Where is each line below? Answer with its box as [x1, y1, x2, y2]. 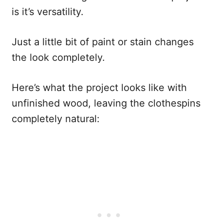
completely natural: [12, 113, 100, 125]
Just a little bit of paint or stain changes [12, 36, 194, 48]
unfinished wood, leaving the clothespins [12, 97, 200, 109]
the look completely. [12, 52, 111, 64]
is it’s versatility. [12, 6, 90, 18]
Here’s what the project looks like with [12, 82, 187, 94]
